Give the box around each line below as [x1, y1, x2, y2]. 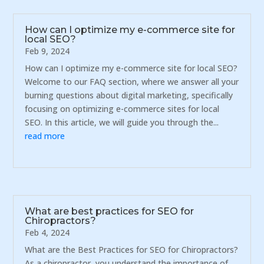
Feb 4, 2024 [25, 227, 70, 239]
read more [25, 130, 65, 141]
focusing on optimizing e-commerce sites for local [25, 103, 220, 114]
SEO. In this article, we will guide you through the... [25, 116, 219, 128]
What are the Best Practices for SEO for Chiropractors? [25, 244, 239, 256]
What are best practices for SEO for [25, 206, 194, 217]
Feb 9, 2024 [25, 45, 70, 57]
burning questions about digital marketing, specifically [25, 89, 233, 101]
